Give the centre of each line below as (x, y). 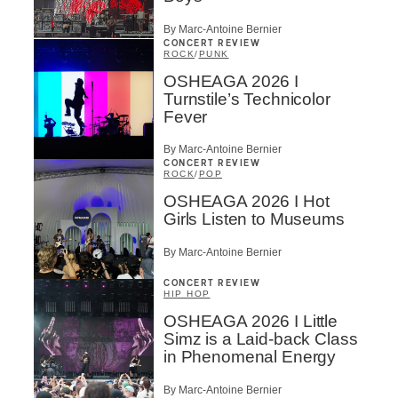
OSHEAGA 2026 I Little (251, 322)
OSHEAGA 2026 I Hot (247, 202)
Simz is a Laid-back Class (261, 339)
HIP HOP (187, 294)
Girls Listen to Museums (254, 219)
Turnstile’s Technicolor (247, 99)
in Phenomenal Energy (250, 357)
